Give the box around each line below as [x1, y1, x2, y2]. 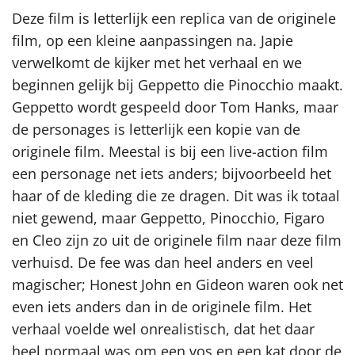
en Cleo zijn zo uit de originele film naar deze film [12, 231, 342, 250]
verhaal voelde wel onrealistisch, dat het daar [12, 319, 315, 339]
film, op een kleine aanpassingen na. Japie [12, 31, 293, 51]
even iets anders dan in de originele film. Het [12, 297, 311, 317]
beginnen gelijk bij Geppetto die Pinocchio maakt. [12, 75, 343, 95]
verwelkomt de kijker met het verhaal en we [12, 53, 302, 73]
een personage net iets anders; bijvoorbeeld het [12, 164, 331, 184]
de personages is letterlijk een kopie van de [12, 120, 300, 139]
